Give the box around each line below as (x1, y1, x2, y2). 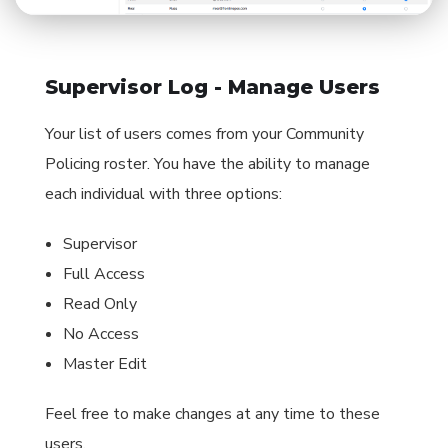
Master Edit (63, 352, 147, 375)
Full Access (63, 262, 145, 285)
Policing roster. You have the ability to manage (45, 152, 370, 175)
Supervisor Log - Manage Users (45, 74, 380, 99)
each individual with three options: (45, 182, 282, 205)
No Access (63, 322, 139, 345)
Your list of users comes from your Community (45, 122, 364, 145)
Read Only (63, 292, 137, 315)
